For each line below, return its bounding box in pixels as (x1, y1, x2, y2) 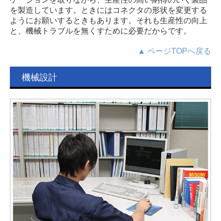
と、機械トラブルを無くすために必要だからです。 (10, 27, 191, 36)
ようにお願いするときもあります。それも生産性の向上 (10, 16, 207, 25)
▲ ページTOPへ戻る (138, 47, 211, 56)
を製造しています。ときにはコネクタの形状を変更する (10, 6, 207, 15)
